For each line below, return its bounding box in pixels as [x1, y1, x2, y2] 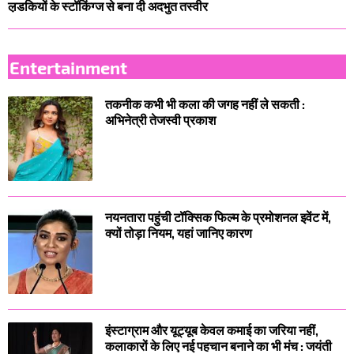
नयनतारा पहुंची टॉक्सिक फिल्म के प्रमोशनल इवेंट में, [105, 209, 331, 225]
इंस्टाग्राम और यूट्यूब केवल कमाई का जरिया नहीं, [105, 322, 318, 338]
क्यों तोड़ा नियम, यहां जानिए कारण [105, 225, 252, 241]
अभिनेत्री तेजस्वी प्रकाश [105, 112, 216, 128]
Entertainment [9, 55, 127, 77]
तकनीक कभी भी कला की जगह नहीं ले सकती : [105, 96, 305, 112]
